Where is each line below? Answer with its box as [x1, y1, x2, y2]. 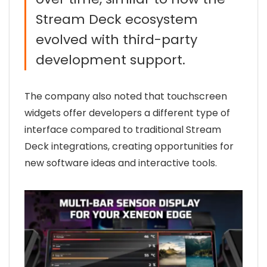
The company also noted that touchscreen [24, 89, 227, 103]
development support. [36, 50, 185, 69]
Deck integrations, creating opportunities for [24, 139, 234, 153]
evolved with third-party [36, 30, 197, 49]
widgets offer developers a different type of [24, 105, 230, 120]
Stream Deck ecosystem [36, 10, 198, 29]
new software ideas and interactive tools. [24, 156, 217, 170]
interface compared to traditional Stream [24, 122, 221, 136]
